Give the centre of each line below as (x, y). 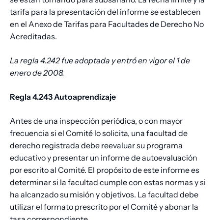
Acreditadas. (34, 37)
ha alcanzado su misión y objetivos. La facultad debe (104, 195)
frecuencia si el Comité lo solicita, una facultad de (99, 133)
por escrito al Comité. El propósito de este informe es (105, 170)
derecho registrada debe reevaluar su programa (96, 146)
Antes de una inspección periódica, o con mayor (96, 121)
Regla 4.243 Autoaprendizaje (63, 97)
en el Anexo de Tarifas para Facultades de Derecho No (107, 24)
